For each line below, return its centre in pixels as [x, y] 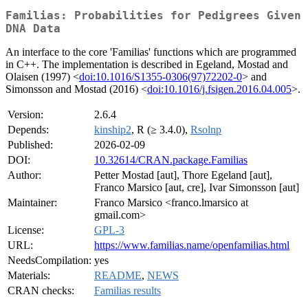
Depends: [28, 130]
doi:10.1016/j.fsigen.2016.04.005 [219, 89]
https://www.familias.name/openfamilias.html [192, 245]
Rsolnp [206, 130]
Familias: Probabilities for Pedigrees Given [153, 16]
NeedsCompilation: [49, 261]
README [118, 276]
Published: [30, 145]
